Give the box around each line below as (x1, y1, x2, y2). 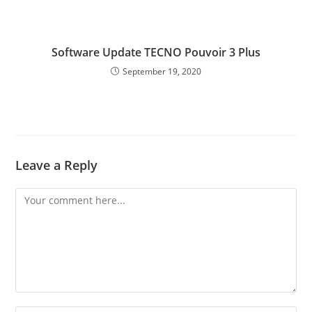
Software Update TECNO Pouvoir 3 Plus (52, 45, 260, 61)
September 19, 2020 (123, 65, 201, 78)
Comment (15, 189, 61, 203)
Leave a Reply (15, 157, 98, 174)
